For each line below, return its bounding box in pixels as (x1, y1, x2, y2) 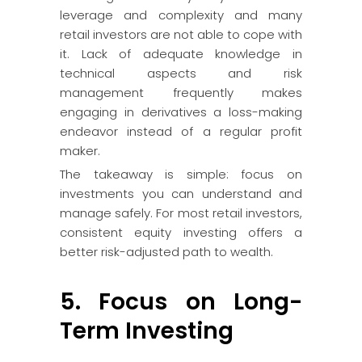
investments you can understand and (60, 185, 302, 202)
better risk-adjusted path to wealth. (60, 243, 273, 260)
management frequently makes (60, 84, 302, 101)
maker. (60, 142, 100, 159)
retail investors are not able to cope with (60, 26, 302, 43)
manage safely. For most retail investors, (60, 204, 302, 221)
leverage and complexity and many (60, 6, 302, 23)
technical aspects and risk (60, 65, 302, 82)
